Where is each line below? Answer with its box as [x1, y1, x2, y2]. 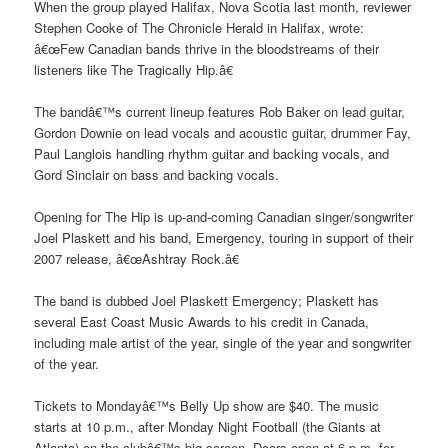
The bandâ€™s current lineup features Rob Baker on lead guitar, [34, 102, 406, 122]
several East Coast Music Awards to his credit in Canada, [34, 312, 370, 332]
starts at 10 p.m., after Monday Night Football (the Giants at [34, 417, 382, 437]
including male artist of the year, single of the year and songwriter [34, 333, 412, 353]
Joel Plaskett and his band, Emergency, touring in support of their [34, 228, 414, 248]
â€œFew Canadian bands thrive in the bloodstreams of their [34, 38, 380, 58]
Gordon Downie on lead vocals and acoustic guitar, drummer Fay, [34, 123, 412, 143]
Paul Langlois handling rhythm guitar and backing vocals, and [34, 144, 390, 164]
